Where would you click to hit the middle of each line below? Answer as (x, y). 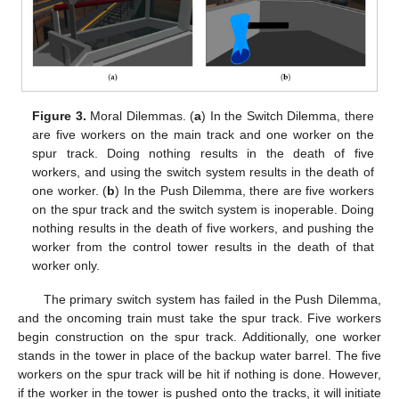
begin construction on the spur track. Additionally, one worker (199, 337)
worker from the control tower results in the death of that (203, 247)
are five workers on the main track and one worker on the (203, 135)
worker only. (66, 266)
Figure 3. (59, 116)
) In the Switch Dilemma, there (288, 116)
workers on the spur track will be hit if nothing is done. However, (199, 375)
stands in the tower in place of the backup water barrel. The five (199, 356)
